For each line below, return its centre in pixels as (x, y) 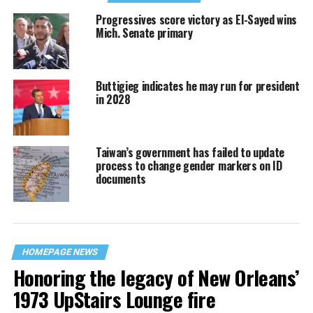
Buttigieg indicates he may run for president (197, 86)
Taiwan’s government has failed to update (190, 153)
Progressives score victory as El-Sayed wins (196, 20)
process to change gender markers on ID (189, 166)
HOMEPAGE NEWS (60, 252)
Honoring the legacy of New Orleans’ (156, 278)
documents (121, 179)
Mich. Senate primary (144, 33)
